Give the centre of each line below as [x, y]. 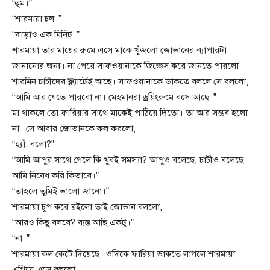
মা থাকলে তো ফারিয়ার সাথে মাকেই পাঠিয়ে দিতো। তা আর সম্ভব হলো [130, 113]
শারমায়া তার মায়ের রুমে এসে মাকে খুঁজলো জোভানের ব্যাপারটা [119, 50]
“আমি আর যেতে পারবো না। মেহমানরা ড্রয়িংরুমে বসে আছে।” [114, 97]
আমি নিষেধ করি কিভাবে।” [55, 176]
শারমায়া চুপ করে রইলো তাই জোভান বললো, [87, 207]
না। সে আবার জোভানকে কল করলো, [74, 129]
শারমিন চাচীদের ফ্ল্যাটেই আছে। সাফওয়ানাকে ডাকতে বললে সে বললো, [130, 82]
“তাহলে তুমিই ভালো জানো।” [61, 191]
